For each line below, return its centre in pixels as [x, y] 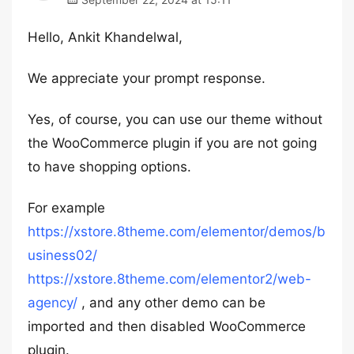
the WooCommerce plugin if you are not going [172, 143]
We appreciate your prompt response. [147, 78]
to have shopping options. [109, 167]
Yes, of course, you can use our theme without [175, 119]
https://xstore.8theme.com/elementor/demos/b [177, 232]
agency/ [53, 303]
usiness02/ [62, 255]
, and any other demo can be [171, 303]
